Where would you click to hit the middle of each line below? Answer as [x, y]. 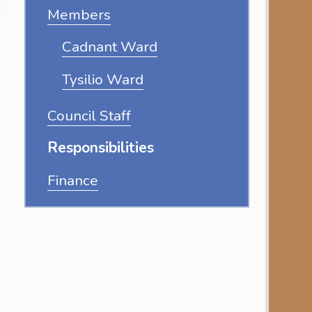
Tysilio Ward [102, 79]
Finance [73, 180]
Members [79, 14]
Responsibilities [101, 148]
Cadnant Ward [109, 47]
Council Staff [89, 115]
